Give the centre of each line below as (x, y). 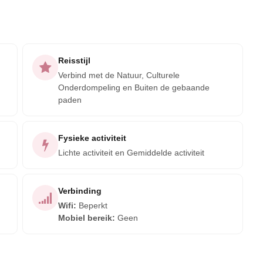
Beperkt (93, 205)
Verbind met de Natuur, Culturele (119, 75)
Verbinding (80, 191)
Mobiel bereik (85, 218)
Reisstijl (74, 60)
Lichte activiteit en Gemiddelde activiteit (131, 153)
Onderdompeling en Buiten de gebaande (134, 87)
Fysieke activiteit (92, 138)
